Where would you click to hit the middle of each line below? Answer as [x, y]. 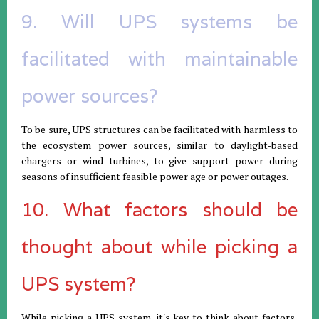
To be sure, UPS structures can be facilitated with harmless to [159, 129]
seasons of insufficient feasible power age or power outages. [155, 176]
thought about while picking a [159, 246]
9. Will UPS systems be [159, 21]
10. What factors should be [159, 209]
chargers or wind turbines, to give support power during [159, 160]
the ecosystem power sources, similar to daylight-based [159, 145]
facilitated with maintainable [159, 58]
